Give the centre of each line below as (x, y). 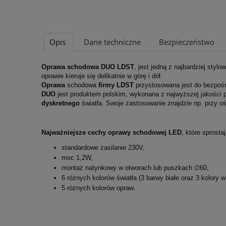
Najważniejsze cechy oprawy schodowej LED (111, 132)
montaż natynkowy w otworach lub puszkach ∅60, (135, 167)
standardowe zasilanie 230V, (103, 147)
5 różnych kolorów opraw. (98, 188)
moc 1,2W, (78, 157)
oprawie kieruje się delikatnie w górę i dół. (102, 76)
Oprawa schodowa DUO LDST (88, 67)
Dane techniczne (112, 42)
